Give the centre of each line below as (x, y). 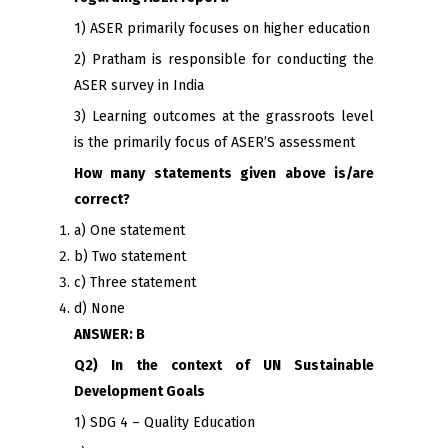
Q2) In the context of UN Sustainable (224, 366)
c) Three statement (135, 283)
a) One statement (129, 231)
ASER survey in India (139, 86)
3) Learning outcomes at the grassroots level (224, 117)
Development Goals (139, 392)
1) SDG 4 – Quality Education (164, 423)
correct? (102, 200)
